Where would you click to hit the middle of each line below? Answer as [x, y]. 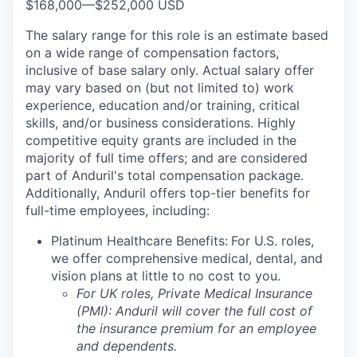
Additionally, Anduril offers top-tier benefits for [168, 193]
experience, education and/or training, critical [163, 106]
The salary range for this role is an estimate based [177, 35]
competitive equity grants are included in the [161, 141]
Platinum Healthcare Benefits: [139, 241]
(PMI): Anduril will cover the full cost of [194, 311]
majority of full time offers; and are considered [167, 158]
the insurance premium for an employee [196, 329]
